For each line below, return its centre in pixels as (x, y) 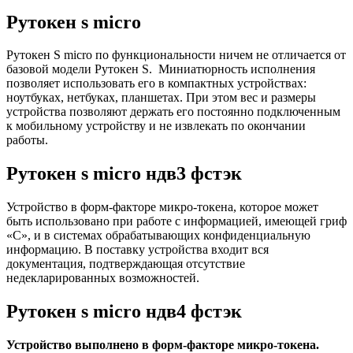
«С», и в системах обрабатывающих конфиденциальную (158, 236)
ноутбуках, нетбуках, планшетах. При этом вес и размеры (161, 98)
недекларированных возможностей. (103, 278)
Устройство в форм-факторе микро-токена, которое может (162, 207)
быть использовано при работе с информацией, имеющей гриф (176, 221)
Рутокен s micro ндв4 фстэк (124, 312)
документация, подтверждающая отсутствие (126, 264)
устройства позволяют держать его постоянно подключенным (173, 112)
